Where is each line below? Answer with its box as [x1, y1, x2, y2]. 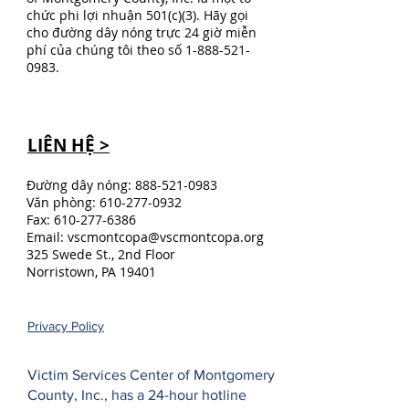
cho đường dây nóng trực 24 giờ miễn [26, 24, 257, 41]
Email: [26, 228, 68, 246]
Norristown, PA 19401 [26, 263, 156, 280]
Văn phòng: [26, 194, 100, 211]
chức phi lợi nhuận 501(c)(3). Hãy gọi [26, 6, 248, 24]
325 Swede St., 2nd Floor [26, 246, 179, 263]
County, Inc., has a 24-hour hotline [27, 387, 246, 403]
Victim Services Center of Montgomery [27, 367, 275, 383]
